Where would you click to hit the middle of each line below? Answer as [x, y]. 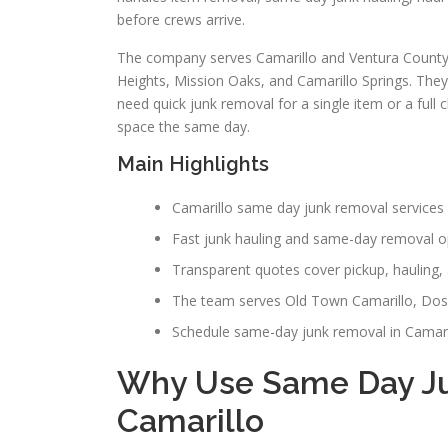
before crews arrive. [181, 19]
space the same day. [183, 126]
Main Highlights [193, 164]
